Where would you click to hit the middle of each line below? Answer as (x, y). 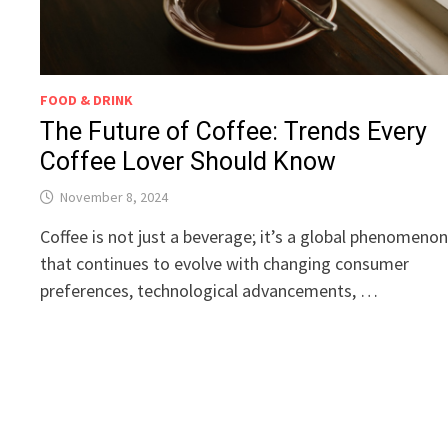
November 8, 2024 (114, 197)
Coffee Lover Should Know (188, 162)
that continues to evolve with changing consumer (225, 264)
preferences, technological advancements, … (209, 291)
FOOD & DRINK (87, 100)
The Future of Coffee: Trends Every (234, 132)
